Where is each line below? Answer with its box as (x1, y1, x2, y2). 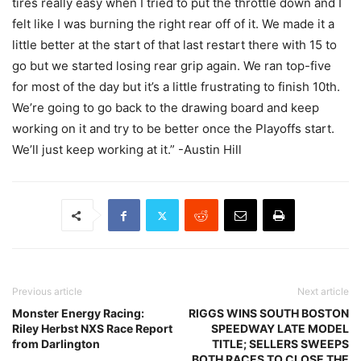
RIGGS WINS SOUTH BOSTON (189, 306, 349, 321)
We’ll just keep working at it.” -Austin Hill (12, 142, 242, 158)
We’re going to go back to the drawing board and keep (12, 100, 319, 116)
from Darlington (12, 337, 100, 351)
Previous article (12, 285, 82, 298)
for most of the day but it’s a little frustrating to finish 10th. (12, 79, 340, 95)
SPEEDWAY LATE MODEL (211, 322, 349, 336)
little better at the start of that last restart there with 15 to (12, 37, 337, 53)
